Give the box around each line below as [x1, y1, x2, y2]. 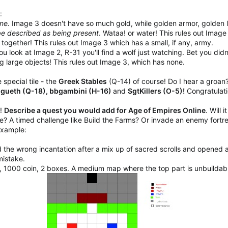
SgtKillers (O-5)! [128, 87, 185, 95]
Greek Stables [59, 77, 107, 85]
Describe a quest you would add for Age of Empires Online [4, 106, 206, 115]
